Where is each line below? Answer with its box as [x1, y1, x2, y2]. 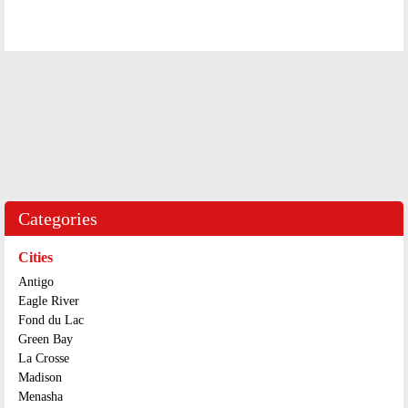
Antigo [18, 275, 54, 289]
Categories [18, 209, 97, 229]
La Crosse [18, 352, 69, 365]
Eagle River [18, 294, 79, 308]
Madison [18, 371, 62, 384]
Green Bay [18, 332, 73, 346]
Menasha [18, 390, 63, 403]
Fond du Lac [18, 313, 84, 327]
